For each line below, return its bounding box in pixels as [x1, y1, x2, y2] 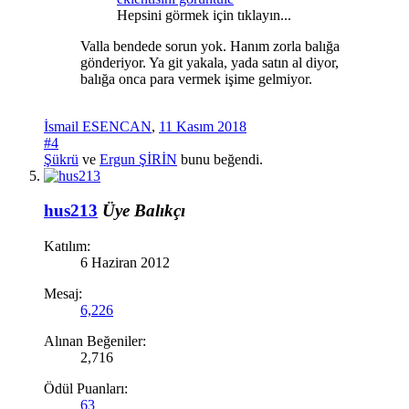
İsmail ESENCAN [44, 118, 152, 134]
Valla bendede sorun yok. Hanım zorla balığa [80, 37, 340, 54]
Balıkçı [134, 201, 185, 221]
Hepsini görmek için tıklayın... [117, 6, 291, 23]
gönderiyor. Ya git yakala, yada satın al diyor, [80, 54, 339, 70]
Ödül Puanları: [44, 381, 128, 397]
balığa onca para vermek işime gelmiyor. [80, 70, 312, 87]
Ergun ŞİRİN [100, 151, 177, 167]
